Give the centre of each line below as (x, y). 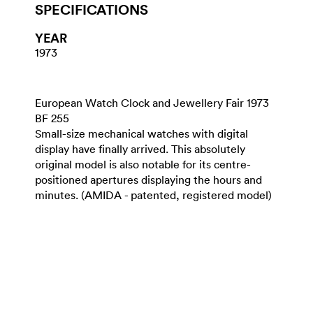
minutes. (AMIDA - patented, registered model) (153, 195)
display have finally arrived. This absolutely (140, 149)
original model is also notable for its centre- (143, 164)
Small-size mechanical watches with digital (141, 133)
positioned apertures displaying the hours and (148, 180)
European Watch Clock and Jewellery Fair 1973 (152, 103)
